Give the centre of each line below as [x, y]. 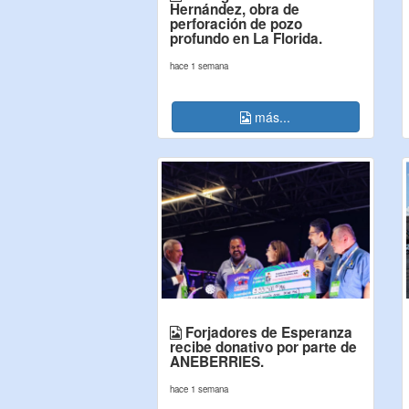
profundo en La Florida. [246, 38]
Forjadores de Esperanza [267, 332]
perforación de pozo [236, 24]
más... [271, 117]
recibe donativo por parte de [263, 347]
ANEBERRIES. [217, 362]
